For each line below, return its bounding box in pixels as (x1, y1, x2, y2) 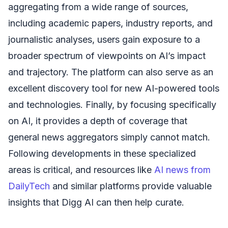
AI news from (154, 164, 211, 175)
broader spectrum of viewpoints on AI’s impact (8, 50, 206, 61)
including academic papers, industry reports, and (8, 17, 213, 28)
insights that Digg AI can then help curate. (8, 196, 184, 208)
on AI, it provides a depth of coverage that (8, 115, 187, 126)
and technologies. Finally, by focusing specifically (8, 99, 216, 110)
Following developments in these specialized (8, 148, 196, 159)
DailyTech (8, 180, 50, 191)
